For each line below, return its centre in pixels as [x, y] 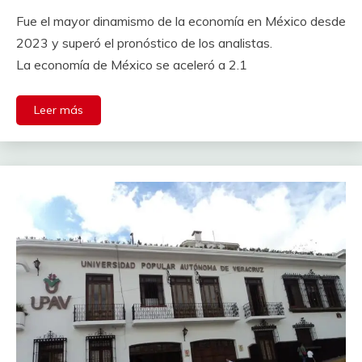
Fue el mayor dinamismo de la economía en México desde [181, 21]
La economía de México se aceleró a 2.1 [132, 64]
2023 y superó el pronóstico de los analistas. [144, 42]
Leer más [59, 109]
